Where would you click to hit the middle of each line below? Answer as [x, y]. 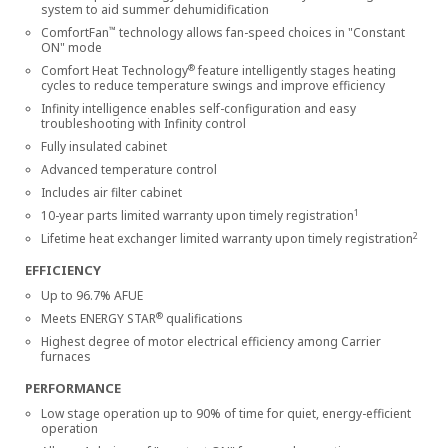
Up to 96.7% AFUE [92, 295]
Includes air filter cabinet [111, 192]
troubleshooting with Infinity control [143, 123]
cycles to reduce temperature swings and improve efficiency [213, 85]
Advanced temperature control [129, 169]
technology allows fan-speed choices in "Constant [260, 32]
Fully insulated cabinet [104, 146]
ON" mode [71, 47]
